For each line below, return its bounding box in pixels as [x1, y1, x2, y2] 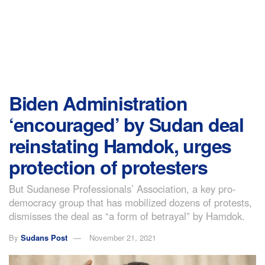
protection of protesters [9, 153, 208, 180]
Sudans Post [21, 231, 67, 243]
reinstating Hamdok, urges [9, 132, 231, 159]
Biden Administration [9, 89, 188, 117]
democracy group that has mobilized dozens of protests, [9, 195, 252, 209]
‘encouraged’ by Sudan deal [9, 111, 244, 138]
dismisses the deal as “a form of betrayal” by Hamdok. [9, 208, 245, 223]
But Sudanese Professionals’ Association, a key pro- [9, 181, 236, 196]
